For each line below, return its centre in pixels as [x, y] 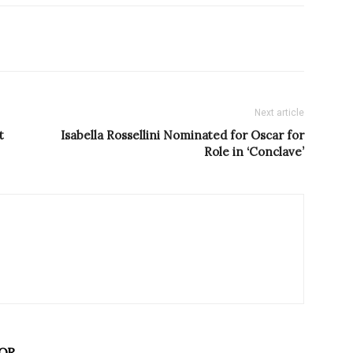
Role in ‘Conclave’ [254, 152]
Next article [279, 113]
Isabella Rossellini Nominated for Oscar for [182, 136]
